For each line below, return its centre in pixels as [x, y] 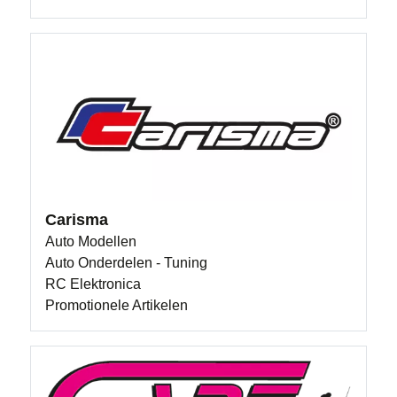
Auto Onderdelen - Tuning [127, 263]
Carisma [77, 220]
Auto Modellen [91, 241]
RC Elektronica [93, 284]
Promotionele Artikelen [117, 305]
